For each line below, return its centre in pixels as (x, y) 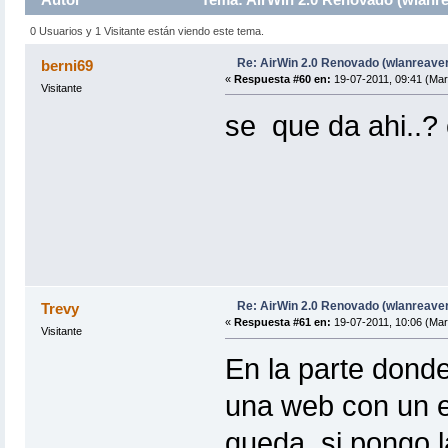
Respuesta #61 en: (282, 322)
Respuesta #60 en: (282, 78)
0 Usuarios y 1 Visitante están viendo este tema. (147, 30)
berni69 (67, 65)
